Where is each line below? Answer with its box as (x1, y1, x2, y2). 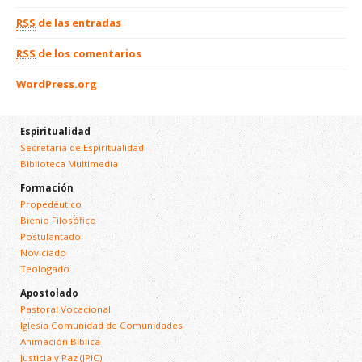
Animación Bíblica (19, 335, 100, 347)
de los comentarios (36, 45, 141, 61)
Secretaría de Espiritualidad (19, 141, 144, 154)
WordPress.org (16, 76, 97, 91)
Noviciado (19, 246, 66, 259)
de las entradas (36, 15, 121, 30)
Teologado (19, 262, 69, 275)
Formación (19, 181, 74, 194)
